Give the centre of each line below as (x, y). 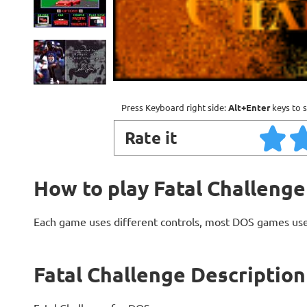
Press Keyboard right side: (175, 107)
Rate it (151, 137)
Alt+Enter (249, 107)
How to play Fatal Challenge (169, 188)
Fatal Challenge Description (169, 274)
